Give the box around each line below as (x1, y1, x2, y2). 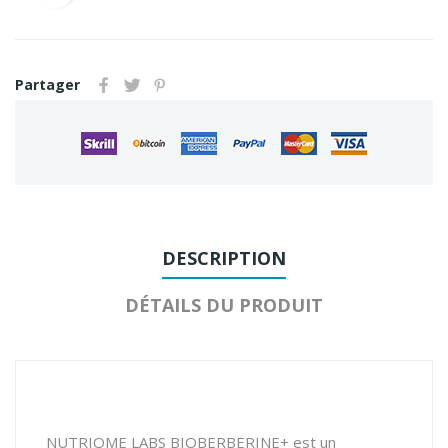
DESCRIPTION (162, 245, 286, 270)
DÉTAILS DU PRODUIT (125, 292, 323, 317)
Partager (15, 75, 80, 95)
